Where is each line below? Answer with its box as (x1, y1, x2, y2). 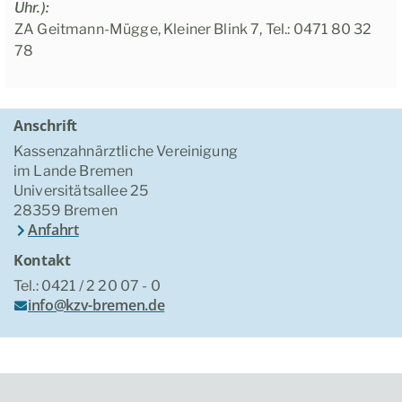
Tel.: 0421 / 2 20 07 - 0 (13, 276, 161, 294)
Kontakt (13, 249, 71, 270)
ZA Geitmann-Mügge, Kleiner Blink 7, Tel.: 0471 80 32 (14, 21, 372, 39)
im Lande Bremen (13, 162, 134, 180)
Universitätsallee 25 (13, 182, 149, 200)
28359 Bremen (13, 202, 118, 220)
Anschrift (13, 116, 78, 136)
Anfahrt (28, 220, 79, 240)
